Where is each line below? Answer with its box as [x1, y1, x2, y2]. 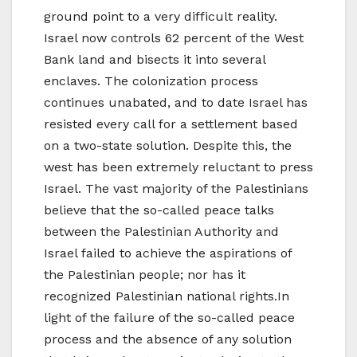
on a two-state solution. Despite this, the [44, 138, 292, 154]
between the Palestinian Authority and [44, 224, 279, 240]
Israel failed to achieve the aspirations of [44, 245, 292, 261]
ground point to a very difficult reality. [44, 9, 277, 25]
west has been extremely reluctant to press [44, 159, 313, 175]
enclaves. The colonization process [44, 73, 258, 89]
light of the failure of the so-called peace [44, 310, 295, 326]
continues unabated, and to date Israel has [44, 95, 308, 111]
